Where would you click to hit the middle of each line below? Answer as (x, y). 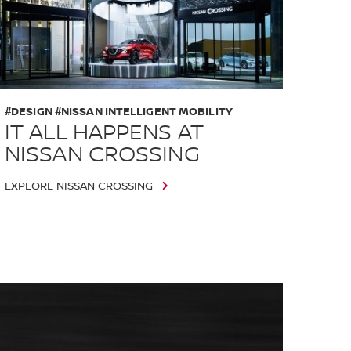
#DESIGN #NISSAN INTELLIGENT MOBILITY (118, 111)
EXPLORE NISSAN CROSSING (78, 186)
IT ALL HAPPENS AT (104, 133)
